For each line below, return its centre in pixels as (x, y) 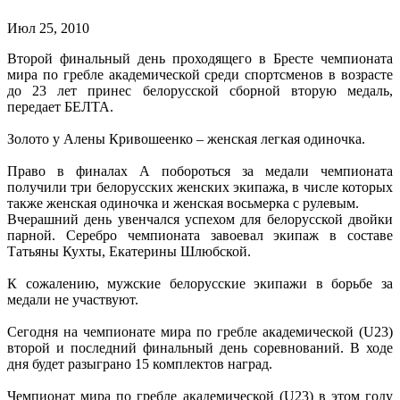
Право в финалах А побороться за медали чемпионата (200, 171)
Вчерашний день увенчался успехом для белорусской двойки (200, 219)
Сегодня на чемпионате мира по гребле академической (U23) (200, 331)
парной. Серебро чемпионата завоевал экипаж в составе (200, 235)
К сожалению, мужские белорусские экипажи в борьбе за (200, 283)
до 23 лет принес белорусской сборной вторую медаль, (200, 90)
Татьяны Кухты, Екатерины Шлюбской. (129, 251)
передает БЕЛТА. (60, 106)
